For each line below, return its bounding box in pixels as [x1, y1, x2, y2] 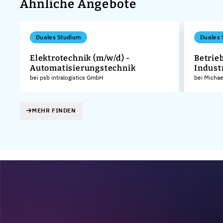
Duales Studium [36, 33, 82, 41]
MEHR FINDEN [32, 107, 76, 114]
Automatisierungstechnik [30, 63, 136, 73]
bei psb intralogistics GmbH [30, 73, 103, 81]
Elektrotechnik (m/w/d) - [30, 53, 130, 63]
